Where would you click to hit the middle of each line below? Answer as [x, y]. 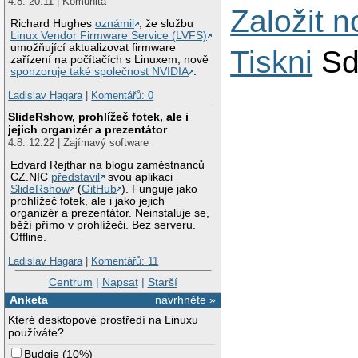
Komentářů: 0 [123, 96]
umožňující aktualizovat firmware [93, 48]
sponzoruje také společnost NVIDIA [100, 72]
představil [76, 177]
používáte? [36, 333]
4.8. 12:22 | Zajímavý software [79, 142]
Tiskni [272, 62]
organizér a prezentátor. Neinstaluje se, [110, 213]
